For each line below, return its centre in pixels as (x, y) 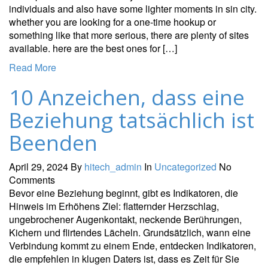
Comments (32, 179)
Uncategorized (185, 166)
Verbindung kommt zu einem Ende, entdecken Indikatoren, (133, 245)
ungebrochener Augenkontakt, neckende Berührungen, (125, 219)
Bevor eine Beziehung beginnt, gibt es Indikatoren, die (124, 193)
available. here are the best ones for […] (93, 48)
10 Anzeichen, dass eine (127, 97)
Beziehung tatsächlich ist (132, 120)
